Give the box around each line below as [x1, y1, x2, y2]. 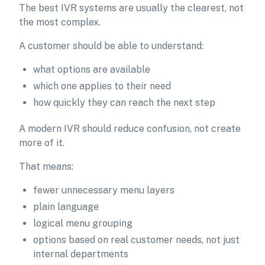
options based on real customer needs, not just [33, 234, 240, 245]
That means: [19, 161, 73, 172]
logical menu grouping [33, 218, 132, 229]
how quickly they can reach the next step [33, 97, 215, 108]
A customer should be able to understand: [19, 40, 203, 51]
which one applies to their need [33, 80, 171, 92]
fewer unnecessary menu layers [33, 185, 174, 196]
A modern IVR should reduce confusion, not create [19, 123, 241, 134]
